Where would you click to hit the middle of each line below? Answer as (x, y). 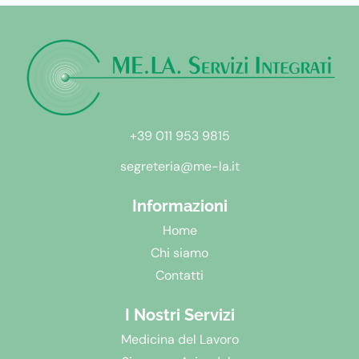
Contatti (179, 276)
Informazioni (179, 206)
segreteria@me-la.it (179, 167)
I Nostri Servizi (179, 315)
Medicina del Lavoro (179, 340)
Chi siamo (179, 253)
